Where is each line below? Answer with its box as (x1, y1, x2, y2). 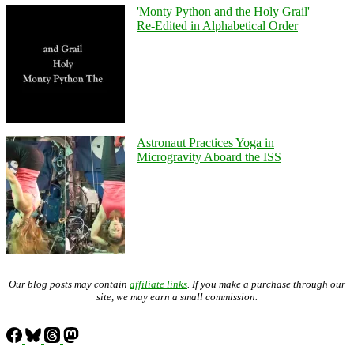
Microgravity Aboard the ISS (137, 149, 281, 164)
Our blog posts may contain (9, 277, 130, 290)
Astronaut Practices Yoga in (137, 135, 274, 149)
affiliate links (130, 277, 187, 290)
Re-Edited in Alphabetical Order (137, 18, 298, 32)
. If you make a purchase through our (187, 277, 345, 290)
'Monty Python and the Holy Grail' (137, 4, 310, 18)
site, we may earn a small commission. (96, 290, 258, 303)
